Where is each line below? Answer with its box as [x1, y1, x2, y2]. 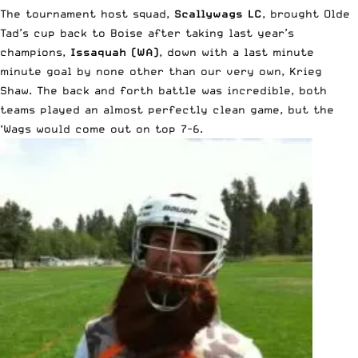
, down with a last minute [159, 45, 314, 58]
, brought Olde [262, 6, 350, 20]
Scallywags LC [174, 6, 262, 20]
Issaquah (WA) [70, 45, 159, 58]
